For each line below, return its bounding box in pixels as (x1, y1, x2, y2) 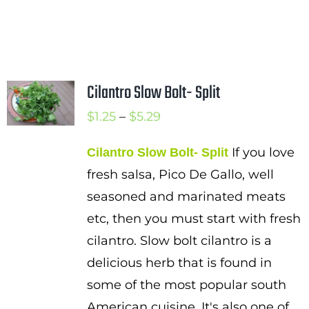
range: (159, 130, 199, 146)
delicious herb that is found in (86, 255, 272, 270)
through (159, 175, 210, 190)
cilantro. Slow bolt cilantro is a (86, 233, 272, 248)
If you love (228, 145, 295, 160)
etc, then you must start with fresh (86, 211, 301, 226)
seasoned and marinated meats (86, 189, 286, 204)
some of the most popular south (86, 277, 286, 292)
